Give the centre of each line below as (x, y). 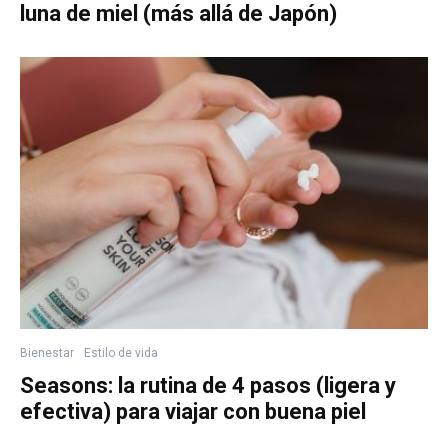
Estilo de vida (121, 352)
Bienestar (47, 352)
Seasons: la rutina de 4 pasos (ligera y (208, 385)
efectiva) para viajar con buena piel (193, 411)
